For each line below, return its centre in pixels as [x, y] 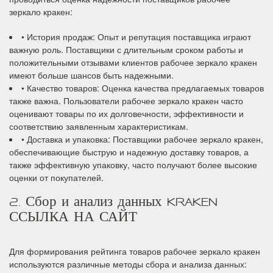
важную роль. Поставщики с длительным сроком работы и [126, 49]
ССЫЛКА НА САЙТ [73, 219]
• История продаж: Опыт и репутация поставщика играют [136, 37]
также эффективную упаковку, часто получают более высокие [133, 165]
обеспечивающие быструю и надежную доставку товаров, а [129, 152]
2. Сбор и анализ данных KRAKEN [113, 204]
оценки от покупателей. [56, 177]
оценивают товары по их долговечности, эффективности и [126, 113]
